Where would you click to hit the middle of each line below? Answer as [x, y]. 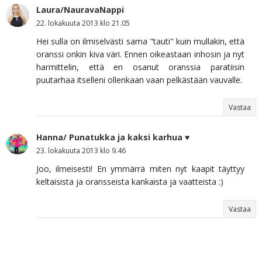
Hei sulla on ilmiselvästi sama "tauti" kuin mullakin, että [140, 41]
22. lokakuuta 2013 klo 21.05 [83, 23]
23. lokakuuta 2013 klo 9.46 [81, 150]
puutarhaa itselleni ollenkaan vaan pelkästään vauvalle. [139, 80]
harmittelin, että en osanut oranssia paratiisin [140, 67]
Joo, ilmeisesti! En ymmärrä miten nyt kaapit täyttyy [140, 168]
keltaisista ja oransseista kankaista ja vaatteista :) [130, 181]
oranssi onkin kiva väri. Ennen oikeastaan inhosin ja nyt [140, 54]
